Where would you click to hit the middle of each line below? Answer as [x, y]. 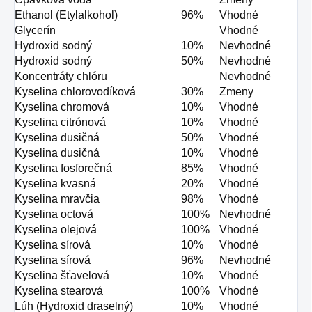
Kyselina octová [54, 214]
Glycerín [35, 31]
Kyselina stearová [59, 291]
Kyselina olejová [56, 230]
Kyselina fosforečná [63, 169]
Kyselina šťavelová [62, 276]
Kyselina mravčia [57, 199]
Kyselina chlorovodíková [75, 92]
